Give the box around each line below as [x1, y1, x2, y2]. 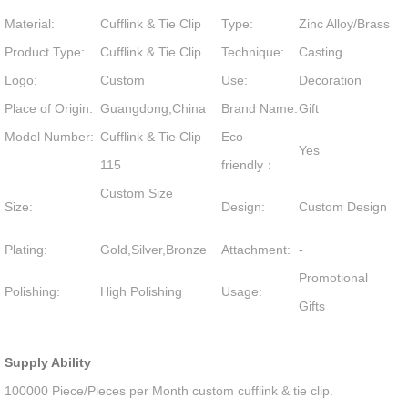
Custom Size [100, 186, 221, 200]
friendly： [221, 158, 277, 172]
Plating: [5, 242, 48, 257]
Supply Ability [5, 355, 92, 370]
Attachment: [221, 242, 291, 257]
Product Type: [5, 45, 86, 59]
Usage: [221, 284, 263, 299]
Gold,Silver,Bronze [100, 242, 208, 257]
